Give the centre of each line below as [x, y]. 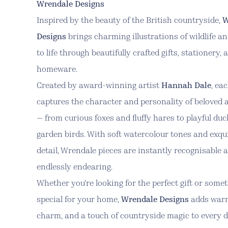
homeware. [57, 70]
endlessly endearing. [75, 167]
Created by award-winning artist [99, 86]
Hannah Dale [186, 86]
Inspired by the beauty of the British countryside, [130, 21]
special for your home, [79, 200]
